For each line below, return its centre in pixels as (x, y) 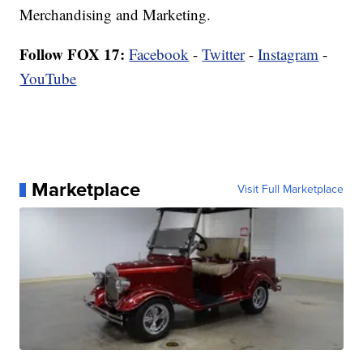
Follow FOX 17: (73, 54)
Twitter (224, 54)
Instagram (288, 54)
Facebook (159, 54)
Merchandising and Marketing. (115, 15)
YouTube (48, 79)
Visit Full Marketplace (290, 190)
